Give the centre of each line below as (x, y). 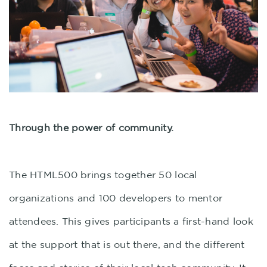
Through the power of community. (91, 128)
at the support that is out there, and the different (127, 244)
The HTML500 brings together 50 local (103, 175)
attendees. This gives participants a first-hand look (131, 221)
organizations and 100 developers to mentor (116, 198)
